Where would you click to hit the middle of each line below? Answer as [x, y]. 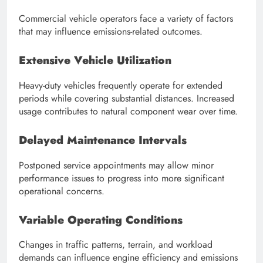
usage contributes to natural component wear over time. [128, 111]
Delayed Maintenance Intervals [103, 140]
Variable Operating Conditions [101, 220]
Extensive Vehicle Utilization [95, 60]
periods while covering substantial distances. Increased [127, 98]
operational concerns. [62, 191]
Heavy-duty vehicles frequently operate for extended [121, 85]
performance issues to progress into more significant [122, 178]
